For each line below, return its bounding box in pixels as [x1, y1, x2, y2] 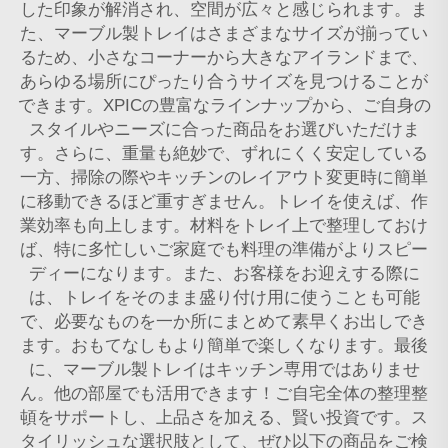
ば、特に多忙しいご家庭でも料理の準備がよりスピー [20, 239, 428, 259]
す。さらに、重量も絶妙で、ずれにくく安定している [20, 143, 428, 163]
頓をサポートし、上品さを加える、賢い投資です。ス [20, 407, 428, 427]
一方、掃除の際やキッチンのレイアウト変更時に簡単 [20, 167, 428, 187]
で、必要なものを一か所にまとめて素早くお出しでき [20, 311, 428, 331]
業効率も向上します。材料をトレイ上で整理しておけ [20, 215, 428, 235]
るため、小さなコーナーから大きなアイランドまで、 [20, 47, 428, 67]
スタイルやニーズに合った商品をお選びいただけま [28, 119, 420, 139]
